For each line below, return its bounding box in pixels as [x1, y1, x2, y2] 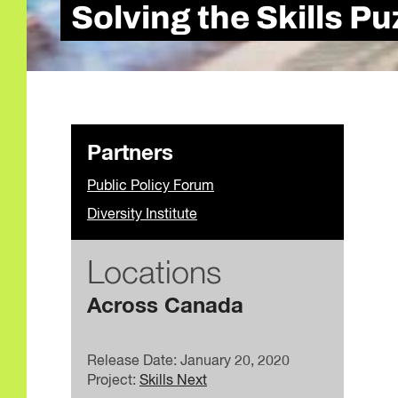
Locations [87, 258, 221, 291]
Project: [87, 373, 139, 388]
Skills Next [139, 373, 207, 388]
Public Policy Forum [87, 179, 214, 194]
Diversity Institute [87, 207, 197, 222]
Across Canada [87, 295, 243, 317]
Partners [87, 142, 173, 164]
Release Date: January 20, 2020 [87, 354, 290, 369]
